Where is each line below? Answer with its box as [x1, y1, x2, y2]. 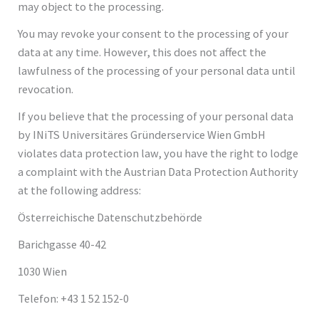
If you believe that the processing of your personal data [18, 108, 294, 123]
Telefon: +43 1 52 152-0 [18, 291, 130, 305]
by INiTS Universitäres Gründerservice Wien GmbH [18, 127, 266, 142]
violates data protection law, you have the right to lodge [18, 145, 299, 160]
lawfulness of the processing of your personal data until [18, 63, 296, 78]
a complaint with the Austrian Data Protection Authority [18, 164, 299, 179]
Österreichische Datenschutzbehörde [18, 209, 203, 224]
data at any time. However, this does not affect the [18, 44, 267, 59]
